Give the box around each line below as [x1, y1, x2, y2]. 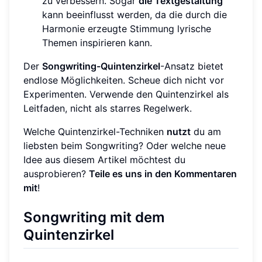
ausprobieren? [23, 167, 89, 180]
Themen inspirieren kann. [42, 36, 152, 49]
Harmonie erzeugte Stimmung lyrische [42, 22, 211, 35]
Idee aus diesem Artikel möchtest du [23, 153, 185, 166]
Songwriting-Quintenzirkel [42, 60, 160, 72]
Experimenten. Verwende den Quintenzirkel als [23, 88, 229, 100]
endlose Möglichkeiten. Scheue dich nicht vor [23, 74, 224, 86]
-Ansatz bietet [160, 60, 223, 72]
